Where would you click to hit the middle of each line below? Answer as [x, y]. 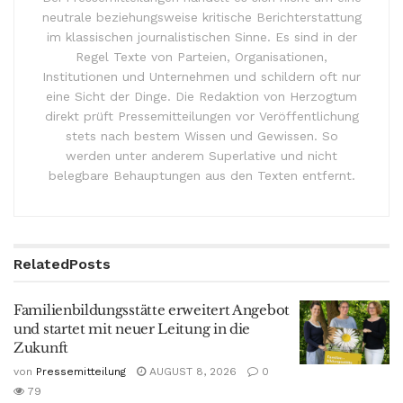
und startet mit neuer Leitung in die [132, 328]
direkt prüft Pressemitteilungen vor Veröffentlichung [201, 116]
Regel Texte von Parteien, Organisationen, [201, 56]
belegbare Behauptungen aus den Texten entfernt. [201, 175]
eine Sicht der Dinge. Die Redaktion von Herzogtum [201, 96]
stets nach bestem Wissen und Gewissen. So [201, 135]
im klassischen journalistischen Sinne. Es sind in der [201, 36]
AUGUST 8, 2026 [191, 371]
